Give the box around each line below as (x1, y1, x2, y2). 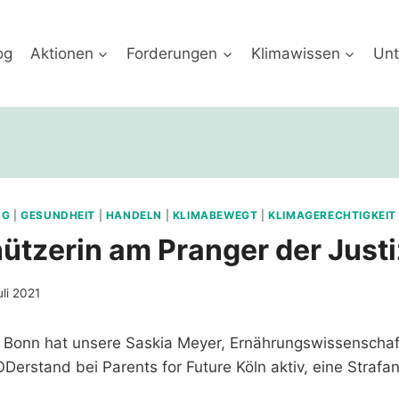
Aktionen (29, 44, 94, 62)
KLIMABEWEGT (172, 208, 258, 222)
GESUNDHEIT (20, 208, 96, 222)
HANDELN (105, 208, 163, 222)
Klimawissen (250, 44, 340, 62)
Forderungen (126, 44, 218, 62)
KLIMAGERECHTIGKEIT (268, 208, 396, 222)
